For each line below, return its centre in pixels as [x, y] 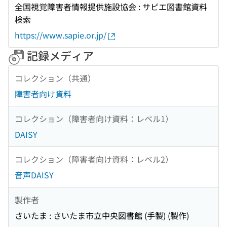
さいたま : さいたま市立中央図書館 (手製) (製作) [102, 216]
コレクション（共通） [55, 78]
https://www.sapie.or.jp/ [61, 35]
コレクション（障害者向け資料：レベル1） [94, 118]
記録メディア [59, 55]
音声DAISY [34, 175]
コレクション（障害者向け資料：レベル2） [94, 159]
